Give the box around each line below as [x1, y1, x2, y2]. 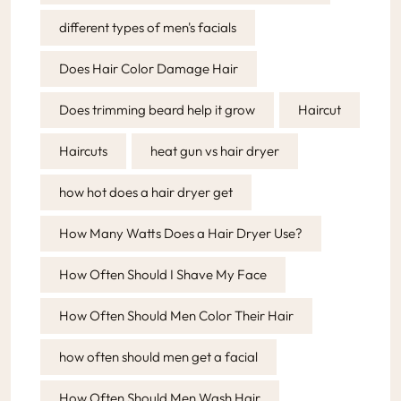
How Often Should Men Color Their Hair [59, 306, 294, 324]
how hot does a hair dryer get [59, 183, 233, 200]
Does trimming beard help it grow [59, 100, 255, 118]
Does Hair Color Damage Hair [59, 59, 238, 77]
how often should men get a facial [59, 347, 258, 365]
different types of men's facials [59, 18, 236, 36]
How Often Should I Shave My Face [59, 265, 267, 283]
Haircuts [59, 141, 107, 159]
